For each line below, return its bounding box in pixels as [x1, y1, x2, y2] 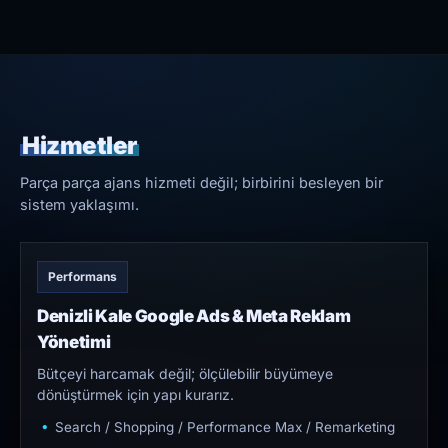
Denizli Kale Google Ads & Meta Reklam [37, 306, 351, 327]
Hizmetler [22, 131, 137, 161]
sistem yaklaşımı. [20, 196, 139, 214]
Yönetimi [37, 332, 111, 353]
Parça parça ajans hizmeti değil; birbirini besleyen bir [20, 174, 383, 192]
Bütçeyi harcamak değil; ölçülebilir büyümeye [37, 365, 333, 383]
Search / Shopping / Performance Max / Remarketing [55, 419, 395, 436]
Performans [48, 269, 117, 285]
